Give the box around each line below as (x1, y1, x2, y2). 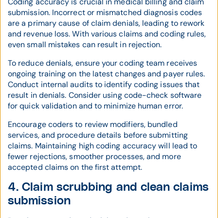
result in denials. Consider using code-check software (8, 90, 202, 101)
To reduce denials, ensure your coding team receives (8, 58, 198, 69)
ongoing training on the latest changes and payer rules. (8, 69, 205, 79)
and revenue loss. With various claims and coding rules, (8, 29, 206, 39)
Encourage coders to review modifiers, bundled (8, 119, 178, 130)
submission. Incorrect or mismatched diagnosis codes (8, 7, 202, 18)
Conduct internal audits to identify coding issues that (8, 79, 200, 90)
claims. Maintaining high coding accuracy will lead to (8, 141, 198, 151)
